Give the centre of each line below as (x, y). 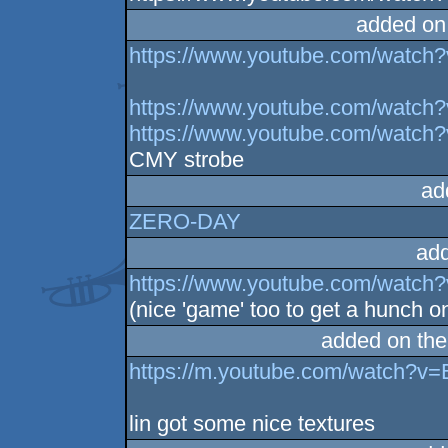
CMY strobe (187, 159)
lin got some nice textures (252, 423)
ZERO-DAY (185, 221)
